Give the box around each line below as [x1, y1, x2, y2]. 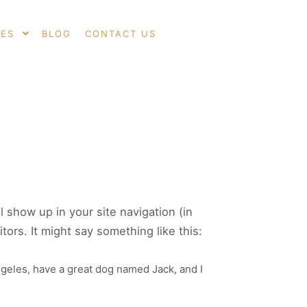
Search [196, 45, 225, 56]
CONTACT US [85, 28, 156, 39]
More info [221, 45, 265, 56]
